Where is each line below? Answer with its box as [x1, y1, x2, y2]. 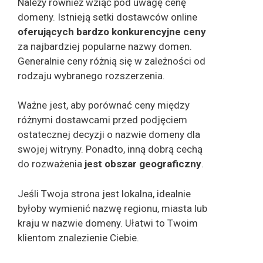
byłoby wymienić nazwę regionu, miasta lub [18, 202, 207, 214]
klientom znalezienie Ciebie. [18, 231, 139, 244]
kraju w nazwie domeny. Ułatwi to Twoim [18, 217, 198, 229]
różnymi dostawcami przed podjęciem [18, 114, 187, 126]
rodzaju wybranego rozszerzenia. [18, 69, 165, 82]
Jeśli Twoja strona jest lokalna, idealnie [18, 187, 191, 200]
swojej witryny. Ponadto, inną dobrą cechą [18, 143, 203, 156]
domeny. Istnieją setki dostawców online [18, 11, 197, 23]
